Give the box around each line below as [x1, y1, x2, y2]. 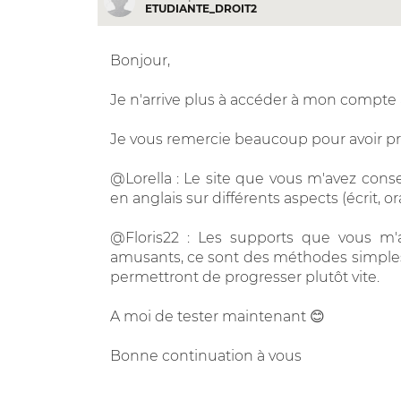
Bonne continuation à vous [109, 346, 302, 364]
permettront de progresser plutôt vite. [109, 268, 380, 286]
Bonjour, [109, 51, 170, 69]
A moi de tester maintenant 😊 [109, 307, 325, 325]
